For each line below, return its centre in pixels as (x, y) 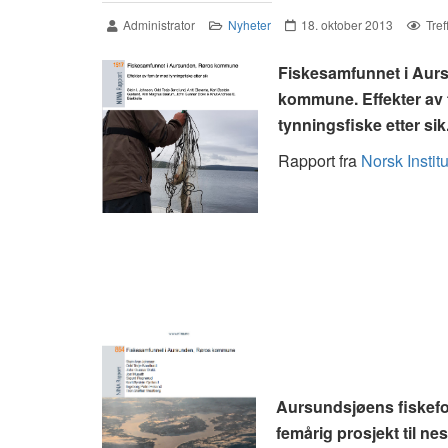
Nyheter (249, 24)
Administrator (159, 24)
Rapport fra (319, 160)
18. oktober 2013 (347, 24)
